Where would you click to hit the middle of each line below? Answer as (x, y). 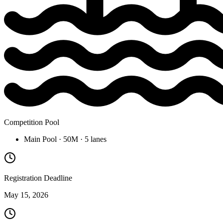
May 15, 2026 (26, 195)
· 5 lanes (92, 139)
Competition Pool (32, 122)
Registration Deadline (38, 178)
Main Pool (40, 139)
